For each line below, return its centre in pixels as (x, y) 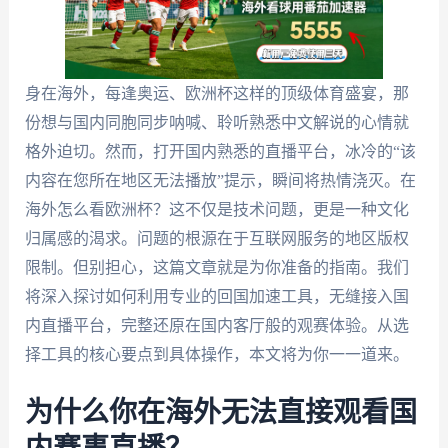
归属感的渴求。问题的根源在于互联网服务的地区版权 (216, 238)
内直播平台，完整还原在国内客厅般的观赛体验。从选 (216, 325)
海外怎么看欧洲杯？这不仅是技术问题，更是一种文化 (216, 209)
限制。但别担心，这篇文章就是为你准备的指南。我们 (216, 267)
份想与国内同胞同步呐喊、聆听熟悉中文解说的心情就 (216, 122)
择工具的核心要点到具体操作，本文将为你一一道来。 (216, 354)
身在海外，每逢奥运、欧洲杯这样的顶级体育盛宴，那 (216, 93)
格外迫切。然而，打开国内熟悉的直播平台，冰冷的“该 (220, 151)
